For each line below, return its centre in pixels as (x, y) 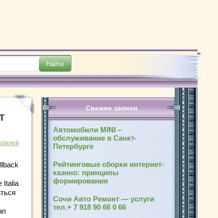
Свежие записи (111, 108)
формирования (81, 181)
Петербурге (73, 146)
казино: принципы (86, 173)
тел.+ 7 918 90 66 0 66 (91, 207)
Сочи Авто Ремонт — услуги (104, 199)
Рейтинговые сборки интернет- (109, 164)
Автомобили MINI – (87, 130)
